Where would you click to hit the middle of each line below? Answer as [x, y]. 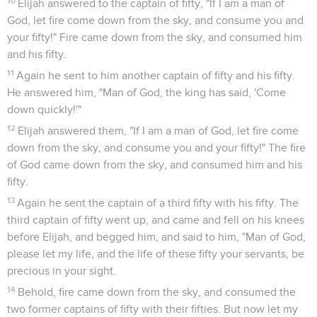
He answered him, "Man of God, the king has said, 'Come [146, 92]
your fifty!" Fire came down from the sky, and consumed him [155, 37]
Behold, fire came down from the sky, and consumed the [157, 292]
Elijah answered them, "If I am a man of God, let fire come [158, 131]
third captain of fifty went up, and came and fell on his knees [156, 220]
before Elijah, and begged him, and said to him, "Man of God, [156, 237]
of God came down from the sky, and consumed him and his [155, 165]
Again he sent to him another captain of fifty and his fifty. [156, 75]
